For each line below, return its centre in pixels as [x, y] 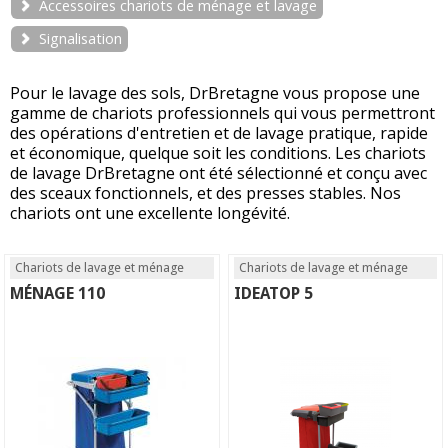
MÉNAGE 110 [58, 293]
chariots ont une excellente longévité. [150, 213]
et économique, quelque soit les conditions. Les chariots [218, 153]
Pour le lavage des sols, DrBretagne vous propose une [215, 93]
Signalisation [80, 38]
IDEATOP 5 [274, 293]
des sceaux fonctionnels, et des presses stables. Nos [205, 193]
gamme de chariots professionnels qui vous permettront [222, 113]
